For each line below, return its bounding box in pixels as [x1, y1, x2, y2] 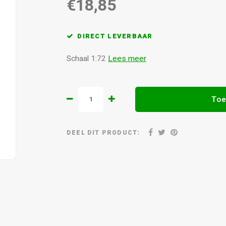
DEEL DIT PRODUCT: [67, 128, 140, 137]
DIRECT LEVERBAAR [77, 32, 153, 41]
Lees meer [108, 53, 146, 65]
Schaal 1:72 [67, 53, 108, 65]
